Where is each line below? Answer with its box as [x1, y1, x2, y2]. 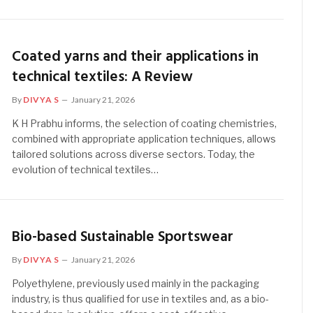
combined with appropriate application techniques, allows [12, 132, 277, 145]
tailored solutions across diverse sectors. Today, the [12, 147, 256, 160]
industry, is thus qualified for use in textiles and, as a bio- [12, 293, 270, 305]
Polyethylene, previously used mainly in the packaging [12, 277, 260, 290]
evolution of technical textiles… [12, 163, 159, 175]
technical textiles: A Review [12, 65, 194, 89]
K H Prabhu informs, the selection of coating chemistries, [12, 117, 277, 129]
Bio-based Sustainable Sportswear [12, 226, 234, 249]
